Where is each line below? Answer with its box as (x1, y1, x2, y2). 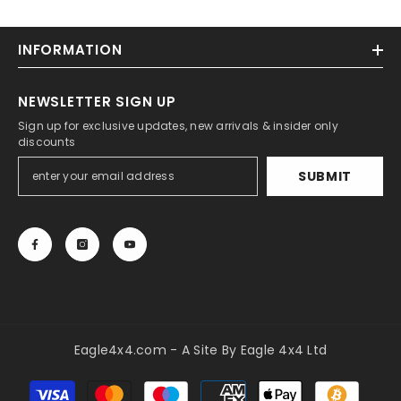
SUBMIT (297, 166, 353, 185)
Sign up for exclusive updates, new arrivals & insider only (18, 117, 338, 133)
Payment (200, 372, 259, 391)
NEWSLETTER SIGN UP (18, 91, 176, 111)
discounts (18, 133, 76, 149)
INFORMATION (18, 39, 123, 59)
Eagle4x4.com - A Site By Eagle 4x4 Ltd (73, 340, 328, 359)
